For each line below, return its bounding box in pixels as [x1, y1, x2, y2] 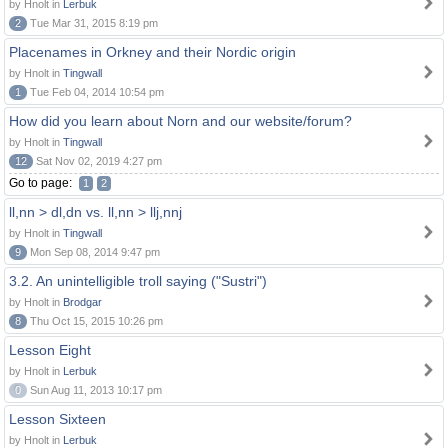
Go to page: [9, 176, 75, 190]
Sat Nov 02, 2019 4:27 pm [33, 155, 162, 167]
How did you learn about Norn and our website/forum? [9, 113, 352, 129]
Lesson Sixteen [9, 411, 106, 427]
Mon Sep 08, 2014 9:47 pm [27, 246, 160, 258]
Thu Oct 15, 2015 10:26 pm [27, 315, 163, 327]
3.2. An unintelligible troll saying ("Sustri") [9, 273, 267, 289]
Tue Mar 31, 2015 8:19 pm [27, 17, 158, 29]
